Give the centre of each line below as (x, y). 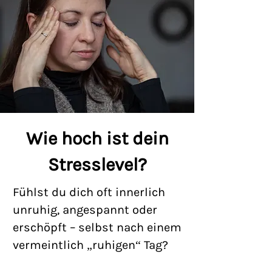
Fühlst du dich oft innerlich (89, 192)
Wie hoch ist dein (97, 138)
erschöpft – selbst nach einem (97, 227)
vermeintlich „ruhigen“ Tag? (90, 245)
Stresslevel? (97, 165)
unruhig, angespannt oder (85, 210)
